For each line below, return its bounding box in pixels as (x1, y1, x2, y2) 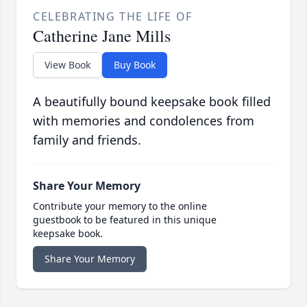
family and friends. (33, 132, 141, 149)
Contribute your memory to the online (33, 199, 207, 213)
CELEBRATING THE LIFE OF (33, 9, 193, 25)
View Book (45, 58, 90, 72)
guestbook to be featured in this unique (33, 213, 217, 227)
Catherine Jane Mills (33, 25, 171, 47)
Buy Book (114, 58, 156, 72)
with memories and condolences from (33, 112, 254, 130)
